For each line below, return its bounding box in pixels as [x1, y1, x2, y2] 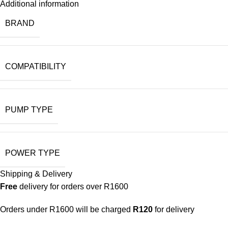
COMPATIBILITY [5, 62, 66, 71]
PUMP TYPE [5, 105, 53, 114]
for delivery [153, 205, 194, 214]
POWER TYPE [5, 148, 60, 157]
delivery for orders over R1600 [17, 182, 128, 191]
